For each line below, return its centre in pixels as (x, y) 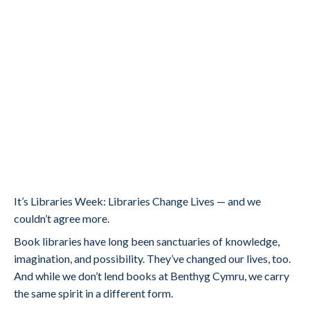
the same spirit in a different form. (93, 293)
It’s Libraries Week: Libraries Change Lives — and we (137, 201)
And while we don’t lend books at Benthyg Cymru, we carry (152, 276)
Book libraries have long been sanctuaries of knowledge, (147, 241)
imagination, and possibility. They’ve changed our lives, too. (152, 258)
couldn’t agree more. (62, 218)
